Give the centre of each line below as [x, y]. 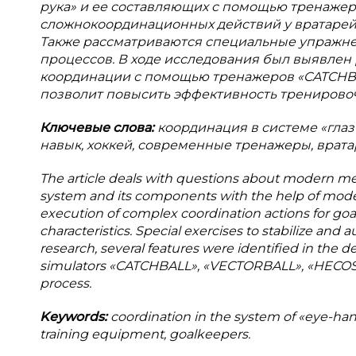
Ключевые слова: [99, 128]
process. [66, 283]
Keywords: [75, 317]
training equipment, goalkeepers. [145, 334]
